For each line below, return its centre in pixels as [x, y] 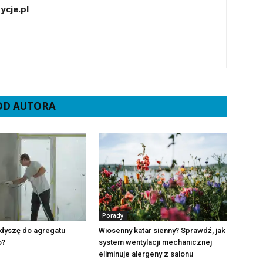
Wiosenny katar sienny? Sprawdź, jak [162, 230]
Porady [113, 215]
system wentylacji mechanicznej [155, 242]
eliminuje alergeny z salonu [146, 254]
